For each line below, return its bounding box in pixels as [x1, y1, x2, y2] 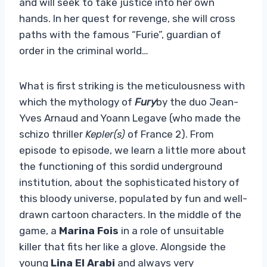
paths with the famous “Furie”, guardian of [19, 28, 221, 41]
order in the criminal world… [19, 44, 148, 57]
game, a [19, 224, 59, 237]
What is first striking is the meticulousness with [19, 79, 245, 92]
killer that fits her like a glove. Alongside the [19, 240, 226, 253]
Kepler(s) [85, 128, 125, 140]
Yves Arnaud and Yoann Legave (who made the [19, 111, 241, 124]
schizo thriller [19, 128, 85, 140]
